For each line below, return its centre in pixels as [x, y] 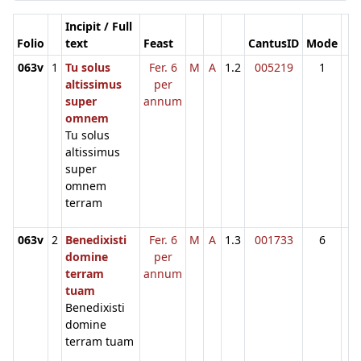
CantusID [274, 43]
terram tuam [100, 341]
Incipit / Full [99, 26]
